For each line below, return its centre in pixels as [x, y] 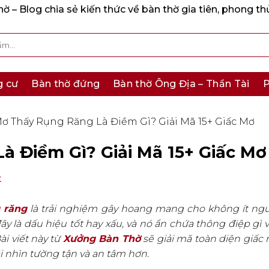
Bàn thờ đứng [66, 84]
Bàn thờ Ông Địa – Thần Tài [181, 84]
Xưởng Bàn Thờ [101, 239]
